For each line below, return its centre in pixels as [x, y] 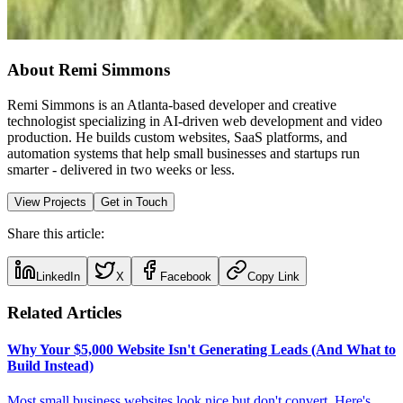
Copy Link [273, 276]
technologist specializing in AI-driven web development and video [195, 121]
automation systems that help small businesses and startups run [184, 153]
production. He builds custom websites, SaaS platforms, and [177, 137]
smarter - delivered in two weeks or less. [121, 169]
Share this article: [56, 233]
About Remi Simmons [89, 70]
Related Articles [64, 312]
